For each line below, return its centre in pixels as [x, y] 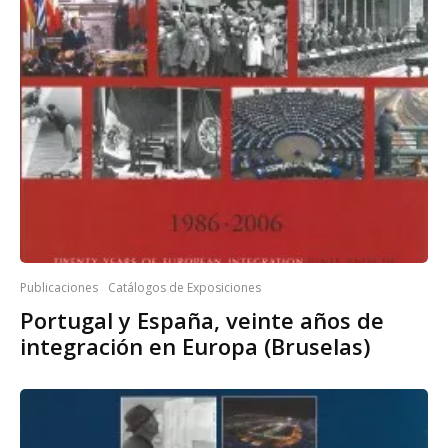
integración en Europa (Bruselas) [195, 346]
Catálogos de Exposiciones [184, 288]
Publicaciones [59, 288]
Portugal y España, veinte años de [202, 320]
